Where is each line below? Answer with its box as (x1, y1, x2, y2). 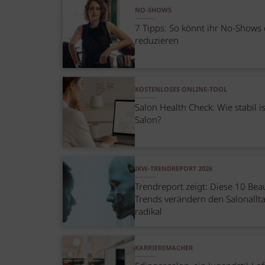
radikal (135, 205, 163, 219)
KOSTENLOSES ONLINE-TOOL (135, 85, 228, 95)
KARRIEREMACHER (135, 244, 193, 254)
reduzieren (135, 34, 179, 49)
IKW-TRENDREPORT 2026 (135, 164, 213, 174)
